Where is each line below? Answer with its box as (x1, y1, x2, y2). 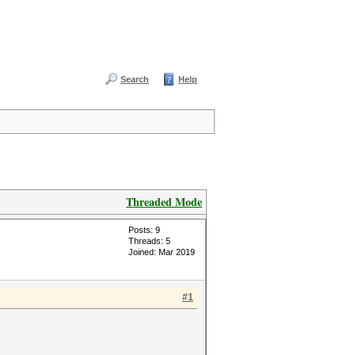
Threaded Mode (126, 193, 202, 210)
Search (120, 74, 149, 84)
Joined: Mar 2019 (128, 247, 195, 257)
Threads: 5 (128, 236, 170, 246)
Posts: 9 (128, 225, 160, 235)
